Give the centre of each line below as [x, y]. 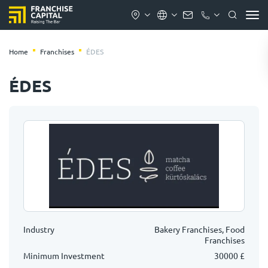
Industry [39, 229]
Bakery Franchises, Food [200, 229]
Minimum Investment [64, 255]
